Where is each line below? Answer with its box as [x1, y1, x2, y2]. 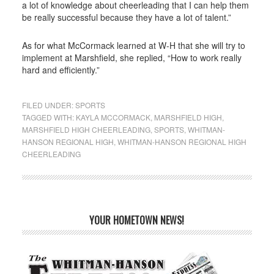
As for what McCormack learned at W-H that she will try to [21, 39, 245, 52]
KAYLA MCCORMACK [75, 112, 150, 123]
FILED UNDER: [21, 100, 75, 111]
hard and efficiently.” [21, 64, 100, 76]
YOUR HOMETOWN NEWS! [89, 213, 185, 228]
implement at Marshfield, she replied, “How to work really [21, 51, 242, 64]
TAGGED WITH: [21, 112, 76, 123]
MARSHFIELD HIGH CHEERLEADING [21, 124, 150, 135]
